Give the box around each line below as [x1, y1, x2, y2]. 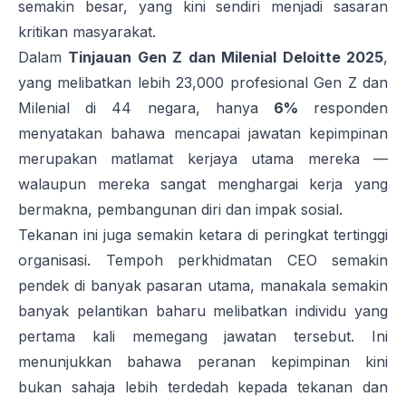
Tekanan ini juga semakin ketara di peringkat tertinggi [18, 226, 388, 245]
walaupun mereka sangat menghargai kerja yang [18, 175, 388, 194]
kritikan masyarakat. [18, 23, 156, 42]
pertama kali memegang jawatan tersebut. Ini [18, 327, 388, 346]
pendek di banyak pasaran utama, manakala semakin [18, 276, 388, 295]
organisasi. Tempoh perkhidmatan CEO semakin [18, 251, 388, 270]
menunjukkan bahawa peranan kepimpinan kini [18, 353, 388, 372]
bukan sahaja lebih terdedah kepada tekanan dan [18, 378, 388, 397]
